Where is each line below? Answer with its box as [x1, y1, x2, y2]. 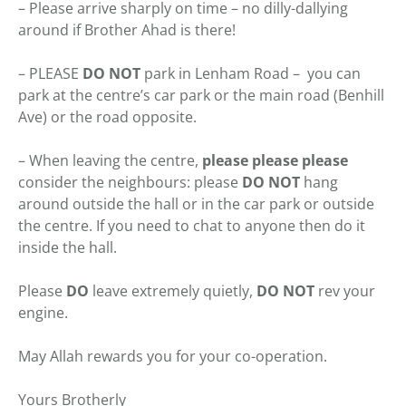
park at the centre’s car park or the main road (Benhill [18, 84, 384, 105]
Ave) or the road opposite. [18, 106, 197, 127]
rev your [314, 280, 375, 301]
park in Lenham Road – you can [140, 63, 361, 83]
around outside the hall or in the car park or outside [18, 193, 374, 214]
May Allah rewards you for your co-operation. [18, 345, 327, 366]
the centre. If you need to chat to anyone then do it [18, 215, 365, 236]
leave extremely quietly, [89, 280, 256, 301]
